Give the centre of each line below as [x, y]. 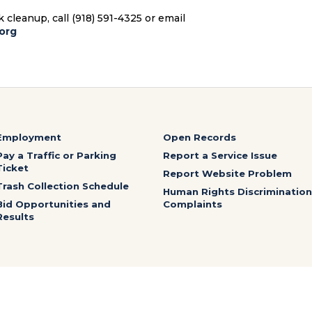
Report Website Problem [227, 173]
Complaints [193, 204]
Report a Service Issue [220, 155]
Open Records [200, 137]
